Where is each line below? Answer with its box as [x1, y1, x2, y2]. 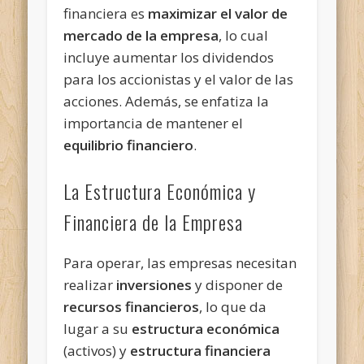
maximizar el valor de [148, 3, 288, 23]
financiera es [63, 3, 149, 23]
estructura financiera [130, 340, 271, 360]
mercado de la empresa [63, 25, 219, 45]
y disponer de [192, 275, 284, 294]
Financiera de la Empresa [63, 206, 244, 236]
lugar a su [63, 318, 132, 338]
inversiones [116, 275, 193, 294]
